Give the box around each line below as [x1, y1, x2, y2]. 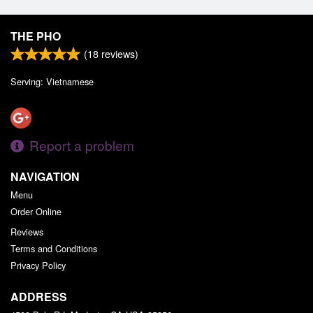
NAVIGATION [10, 168, 80, 185]
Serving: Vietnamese [10, 75, 94, 89]
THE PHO [10, 28, 61, 45]
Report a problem [29, 136, 134, 155]
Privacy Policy [10, 259, 66, 272]
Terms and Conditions [10, 242, 97, 256]
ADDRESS [10, 289, 67, 305]
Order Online [10, 205, 61, 219]
